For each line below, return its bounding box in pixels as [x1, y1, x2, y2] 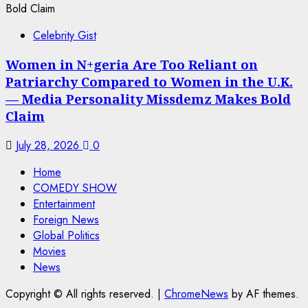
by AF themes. [228, 286, 299, 302]
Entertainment [33, 196, 95, 212]
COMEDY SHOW [33, 180, 117, 197]
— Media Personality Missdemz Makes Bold [5, 90, 291, 108]
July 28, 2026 [16, 137, 82, 154]
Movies [33, 243, 66, 260]
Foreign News [33, 212, 99, 228]
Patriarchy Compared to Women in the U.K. [5, 73, 293, 91]
